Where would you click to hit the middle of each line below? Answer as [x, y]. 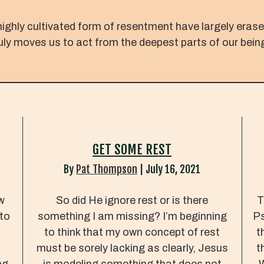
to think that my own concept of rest [132, 232]
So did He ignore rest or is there [132, 200]
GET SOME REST [132, 149]
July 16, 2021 [173, 169]
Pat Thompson [107, 169]
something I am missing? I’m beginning [132, 216]
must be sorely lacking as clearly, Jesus [132, 248]
